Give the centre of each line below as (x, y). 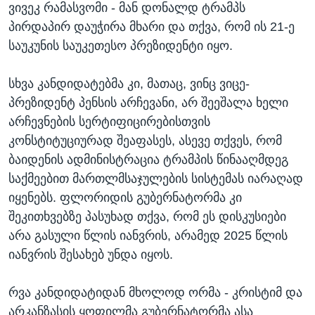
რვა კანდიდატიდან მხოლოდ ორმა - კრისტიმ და (155, 293)
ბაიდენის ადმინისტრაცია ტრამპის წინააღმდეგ (148, 160)
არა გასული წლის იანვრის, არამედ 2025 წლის (148, 236)
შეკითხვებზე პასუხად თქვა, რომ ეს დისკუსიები (147, 217)
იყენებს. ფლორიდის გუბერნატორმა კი (125, 198)
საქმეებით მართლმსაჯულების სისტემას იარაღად (156, 179)
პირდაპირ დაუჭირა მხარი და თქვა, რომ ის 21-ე (152, 27)
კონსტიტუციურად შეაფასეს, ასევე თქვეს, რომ (145, 141)
